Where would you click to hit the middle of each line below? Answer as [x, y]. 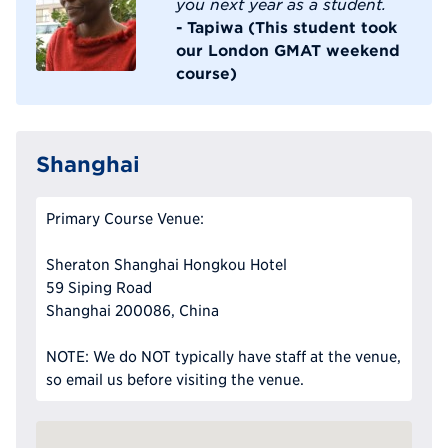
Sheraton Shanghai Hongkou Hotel [166, 265]
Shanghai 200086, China [132, 311]
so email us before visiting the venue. [175, 380]
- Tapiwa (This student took [286, 27]
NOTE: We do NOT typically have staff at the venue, [223, 357]
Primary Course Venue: [125, 219]
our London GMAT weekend [288, 50]
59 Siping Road [99, 288]
